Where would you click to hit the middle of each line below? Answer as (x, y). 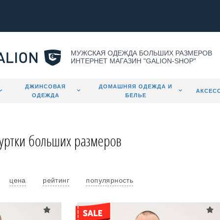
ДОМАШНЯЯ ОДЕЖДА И (136, 86)
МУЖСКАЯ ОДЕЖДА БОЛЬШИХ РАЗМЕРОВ (141, 53)
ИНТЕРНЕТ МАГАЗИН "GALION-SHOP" (133, 61)
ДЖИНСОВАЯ (46, 86)
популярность (110, 180)
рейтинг (56, 180)
